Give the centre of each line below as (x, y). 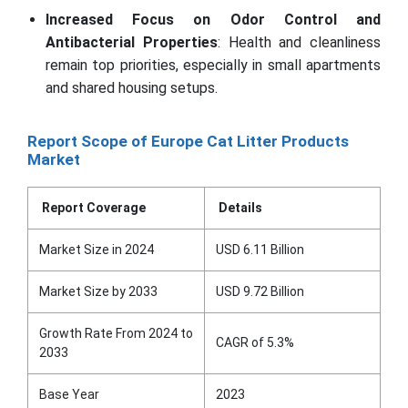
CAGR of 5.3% (255, 342)
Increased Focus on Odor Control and (213, 19)
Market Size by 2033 (98, 291)
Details (240, 207)
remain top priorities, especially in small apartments (213, 65)
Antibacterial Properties (132, 42)
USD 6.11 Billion (260, 249)
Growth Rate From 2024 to (116, 333)
